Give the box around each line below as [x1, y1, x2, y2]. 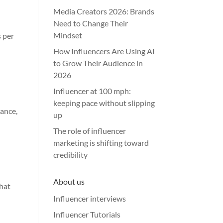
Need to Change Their [53, 18, 128, 28]
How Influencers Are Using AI [53, 46, 155, 56]
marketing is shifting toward [53, 138, 149, 147]
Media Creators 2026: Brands [53, 6, 155, 16]
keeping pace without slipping [53, 98, 155, 108]
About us [53, 177, 85, 186]
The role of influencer [53, 126, 126, 135]
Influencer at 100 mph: [53, 86, 131, 96]
